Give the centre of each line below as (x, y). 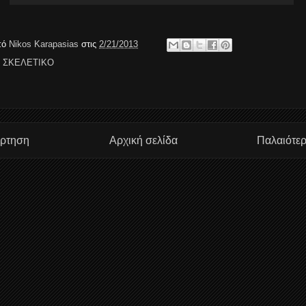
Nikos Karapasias (45, 44)
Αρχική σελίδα (143, 140)
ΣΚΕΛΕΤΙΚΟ (28, 62)
